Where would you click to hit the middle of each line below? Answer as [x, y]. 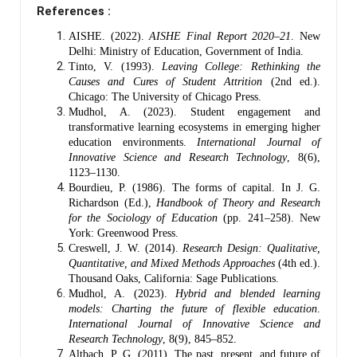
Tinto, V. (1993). [115, 66]
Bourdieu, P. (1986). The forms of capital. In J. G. [194, 187]
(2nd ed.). [292, 81]
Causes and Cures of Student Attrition [166, 81]
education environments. [133, 142]
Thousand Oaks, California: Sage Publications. [174, 278]
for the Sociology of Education [143, 218]
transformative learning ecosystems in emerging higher [194, 127]
